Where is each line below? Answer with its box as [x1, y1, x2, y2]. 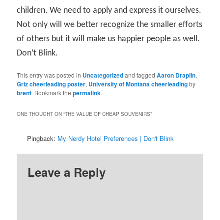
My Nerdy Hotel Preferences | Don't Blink [57, 133, 174, 143]
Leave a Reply [27, 164, 106, 181]
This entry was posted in [17, 70, 83, 79]
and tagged [123, 70, 157, 79]
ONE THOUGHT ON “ [17, 110, 65, 117]
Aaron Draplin [157, 70, 196, 80]
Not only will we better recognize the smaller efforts [17, 20, 203, 29]
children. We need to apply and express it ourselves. [17, 5, 202, 15]
